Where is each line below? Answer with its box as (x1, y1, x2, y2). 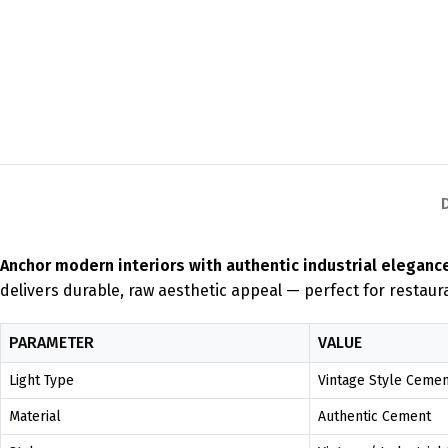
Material (9, 408, 61, 425)
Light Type (9, 372, 74, 389)
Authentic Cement (318, 408, 431, 425)
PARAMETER (9, 333, 94, 352)
